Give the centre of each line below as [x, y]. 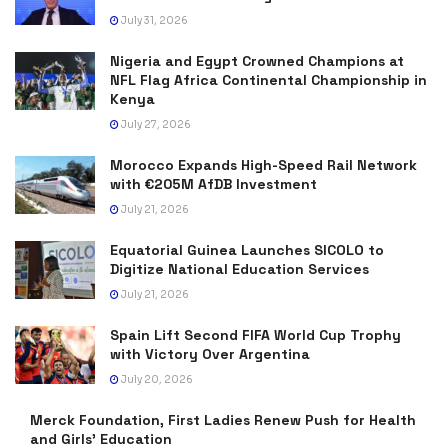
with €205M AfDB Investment [213, 184]
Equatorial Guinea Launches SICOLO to [247, 250]
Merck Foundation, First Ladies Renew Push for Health [223, 420]
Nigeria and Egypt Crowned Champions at [257, 61]
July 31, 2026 [153, 21]
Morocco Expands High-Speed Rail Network [263, 165]
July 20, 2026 [156, 380]
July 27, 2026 [155, 125]
